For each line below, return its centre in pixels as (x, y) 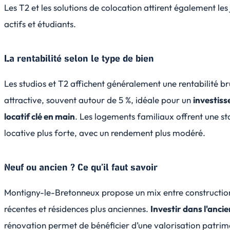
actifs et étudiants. (40, 24)
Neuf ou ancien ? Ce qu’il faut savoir (81, 167)
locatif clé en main (40, 116)
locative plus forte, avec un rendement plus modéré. (105, 132)
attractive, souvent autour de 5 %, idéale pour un (99, 100)
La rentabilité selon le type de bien (79, 59)
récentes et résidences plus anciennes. (77, 208)
